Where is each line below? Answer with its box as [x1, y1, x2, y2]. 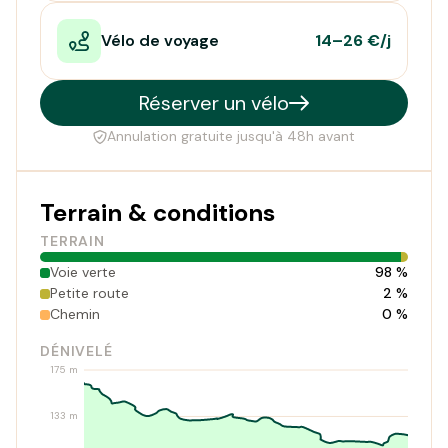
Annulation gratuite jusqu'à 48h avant [107, 127, 355, 145]
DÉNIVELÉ [40, 342, 113, 360]
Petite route [50, 284, 129, 302]
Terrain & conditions [40, 197, 275, 228]
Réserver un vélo [139, 90, 289, 116]
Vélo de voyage [101, 30, 219, 51]
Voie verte [50, 263, 116, 281]
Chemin [50, 305, 100, 323]
